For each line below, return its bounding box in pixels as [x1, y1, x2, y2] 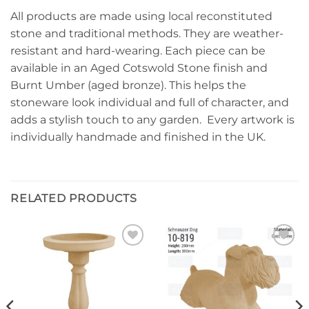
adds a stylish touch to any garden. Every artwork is [10, 113, 295, 127]
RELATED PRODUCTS [10, 192, 137, 206]
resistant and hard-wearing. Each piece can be [10, 44, 266, 58]
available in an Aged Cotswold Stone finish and [10, 61, 268, 75]
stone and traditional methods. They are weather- [10, 27, 283, 41]
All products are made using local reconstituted [10, 10, 272, 23]
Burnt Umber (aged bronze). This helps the [10, 79, 246, 92]
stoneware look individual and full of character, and [10, 96, 289, 110]
